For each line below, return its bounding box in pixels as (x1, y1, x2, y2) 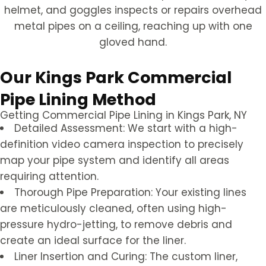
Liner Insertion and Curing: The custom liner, (14, 249, 237, 264)
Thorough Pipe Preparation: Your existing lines (14, 185, 246, 200)
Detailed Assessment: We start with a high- (14, 121, 237, 136)
